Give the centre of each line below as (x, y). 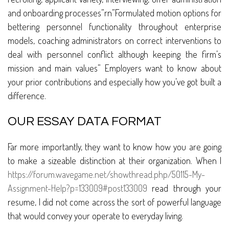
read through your (184, 188)
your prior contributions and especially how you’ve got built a (114, 82)
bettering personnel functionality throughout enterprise (114, 27)
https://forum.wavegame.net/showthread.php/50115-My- (106, 175)
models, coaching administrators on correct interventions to (114, 41)
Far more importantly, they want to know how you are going (114, 147)
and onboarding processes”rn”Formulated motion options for (114, 13)
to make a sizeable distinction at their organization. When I (114, 161)
